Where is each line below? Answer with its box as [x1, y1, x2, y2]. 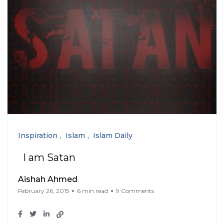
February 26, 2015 [18, 187, 69, 195]
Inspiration [18, 131, 57, 140]
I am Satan [23, 151, 75, 164]
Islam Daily [93, 131, 132, 140]
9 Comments [116, 187, 154, 195]
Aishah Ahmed [18, 174, 77, 184]
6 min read [77, 187, 108, 195]
